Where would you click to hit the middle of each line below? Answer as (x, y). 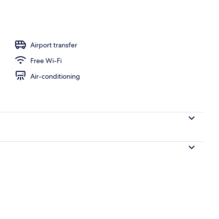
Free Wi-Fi (46, 60)
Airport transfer (54, 45)
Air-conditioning (55, 76)
